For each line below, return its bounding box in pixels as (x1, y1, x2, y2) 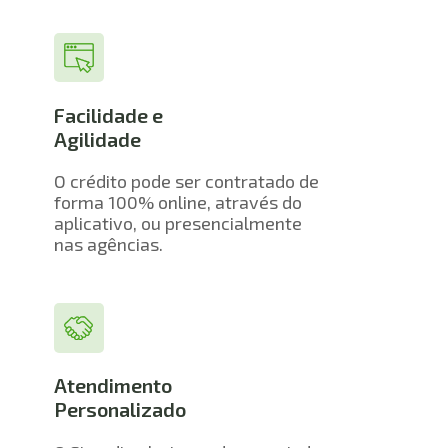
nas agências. (53, 233, 163, 256)
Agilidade (53, 126, 141, 151)
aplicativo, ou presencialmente (53, 212, 302, 235)
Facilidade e (53, 102, 163, 127)
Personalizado (53, 397, 186, 422)
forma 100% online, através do (53, 191, 302, 214)
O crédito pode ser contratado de (53, 170, 319, 193)
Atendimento (53, 373, 172, 398)
